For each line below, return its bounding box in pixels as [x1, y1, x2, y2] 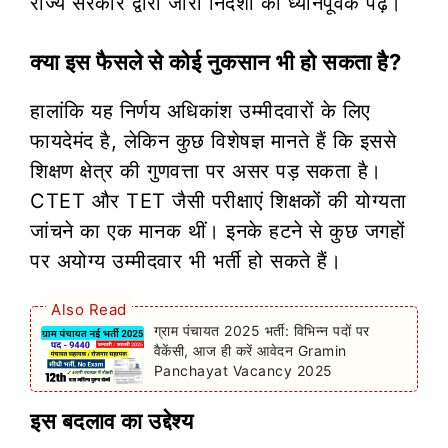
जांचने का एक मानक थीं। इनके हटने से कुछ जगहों [30, 218, 405, 243]
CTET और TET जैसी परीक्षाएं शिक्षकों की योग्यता [30, 188, 406, 213]
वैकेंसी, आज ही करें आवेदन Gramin [153, 341, 347, 359]
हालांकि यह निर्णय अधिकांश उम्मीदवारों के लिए [30, 98, 371, 123]
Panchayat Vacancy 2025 [153, 361, 333, 379]
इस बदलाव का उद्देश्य [30, 407, 193, 434]
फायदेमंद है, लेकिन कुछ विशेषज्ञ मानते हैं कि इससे [30, 128, 396, 153]
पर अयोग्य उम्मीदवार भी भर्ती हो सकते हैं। [30, 248, 341, 273]
